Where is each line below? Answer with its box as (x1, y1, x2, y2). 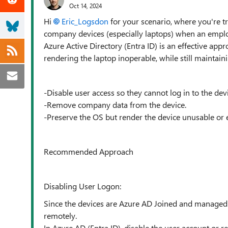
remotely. (44, 210, 77, 221)
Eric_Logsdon (62, 16, 108, 26)
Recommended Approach (44, 146, 133, 157)
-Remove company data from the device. (44, 99, 186, 110)
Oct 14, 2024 (69, 1, 102, 10)
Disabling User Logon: (44, 181, 121, 191)
